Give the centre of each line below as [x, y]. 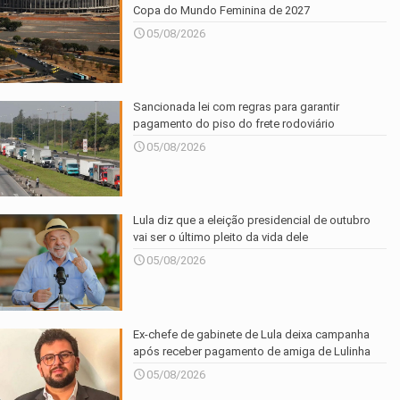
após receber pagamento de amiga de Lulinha [252, 351]
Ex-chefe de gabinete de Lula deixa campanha [252, 334]
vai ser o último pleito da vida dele [221, 237]
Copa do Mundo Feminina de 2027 [222, 10]
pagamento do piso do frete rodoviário [234, 124]
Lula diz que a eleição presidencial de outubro [252, 221]
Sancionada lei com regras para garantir [237, 107]
